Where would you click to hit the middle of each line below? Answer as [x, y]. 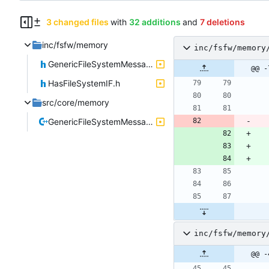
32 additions [155, 22]
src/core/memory [76, 102]
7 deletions [222, 22]
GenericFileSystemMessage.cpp [150, 121]
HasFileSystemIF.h [84, 83]
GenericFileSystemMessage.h [150, 64]
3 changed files [77, 22]
